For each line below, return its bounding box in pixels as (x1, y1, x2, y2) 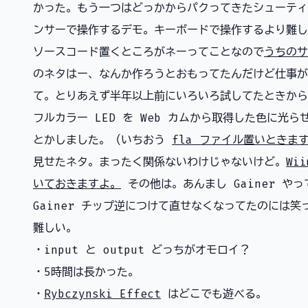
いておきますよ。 (33, 177, 121, 190)
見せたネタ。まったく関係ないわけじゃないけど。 (33, 155, 286, 168)
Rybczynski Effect (44, 287, 161, 300)
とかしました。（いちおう (33, 133, 172, 146)
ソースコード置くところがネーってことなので (33, 45, 264, 58)
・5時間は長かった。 (33, 265, 139, 278)
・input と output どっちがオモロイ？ (33, 243, 250, 256)
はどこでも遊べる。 (161, 287, 267, 300)
